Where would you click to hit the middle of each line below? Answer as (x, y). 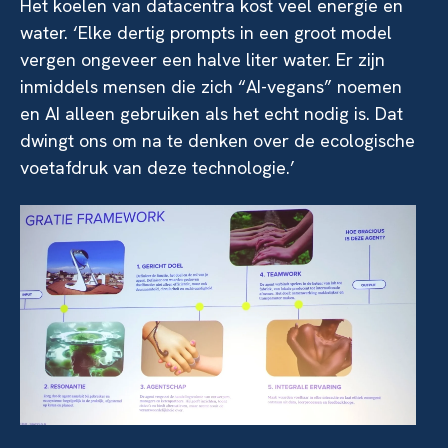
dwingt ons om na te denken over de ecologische (217, 140)
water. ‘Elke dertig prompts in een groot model (206, 32)
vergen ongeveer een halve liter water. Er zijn (202, 59)
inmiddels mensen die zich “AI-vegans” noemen (211, 86)
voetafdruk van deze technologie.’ (157, 167)
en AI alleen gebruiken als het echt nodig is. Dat (211, 113)
